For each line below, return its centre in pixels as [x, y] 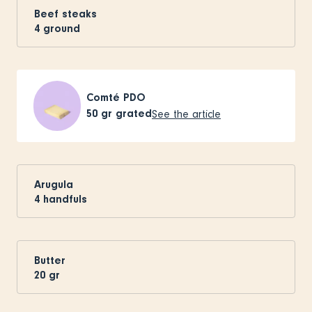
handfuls [65, 199]
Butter [50, 260]
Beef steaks [65, 14]
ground [62, 28]
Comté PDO [116, 97]
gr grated [126, 114]
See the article [186, 114]
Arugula [54, 184]
